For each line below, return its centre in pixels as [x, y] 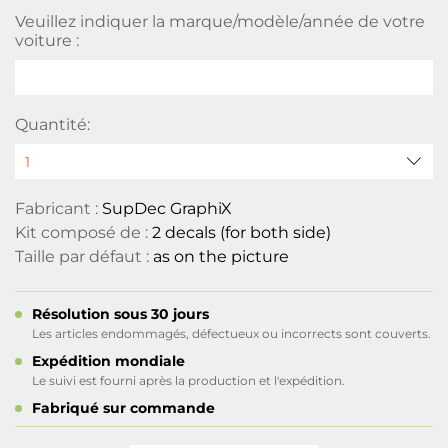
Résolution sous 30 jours [120, 314]
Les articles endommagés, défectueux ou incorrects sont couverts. [231, 333]
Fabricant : [58, 208]
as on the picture [221, 256]
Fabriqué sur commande [123, 408]
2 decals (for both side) [241, 232]
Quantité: [52, 124]
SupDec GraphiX [167, 208]
